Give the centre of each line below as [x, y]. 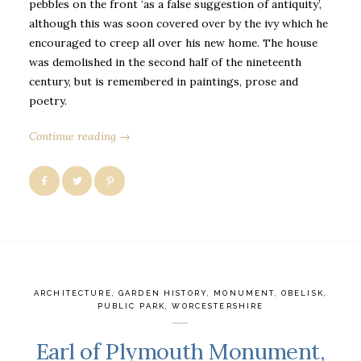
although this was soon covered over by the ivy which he [178, 23]
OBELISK [302, 293]
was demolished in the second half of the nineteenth [165, 62]
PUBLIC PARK [131, 305]
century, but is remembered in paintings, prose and [164, 81]
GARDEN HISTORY [163, 293]
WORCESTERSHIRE [218, 305]
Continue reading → [80, 137]
